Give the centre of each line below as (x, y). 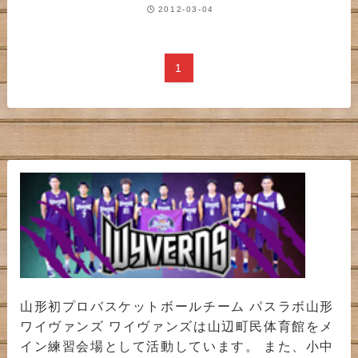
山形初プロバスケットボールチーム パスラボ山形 (177, 306)
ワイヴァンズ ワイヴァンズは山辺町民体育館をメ (177, 326)
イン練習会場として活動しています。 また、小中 (177, 346)
